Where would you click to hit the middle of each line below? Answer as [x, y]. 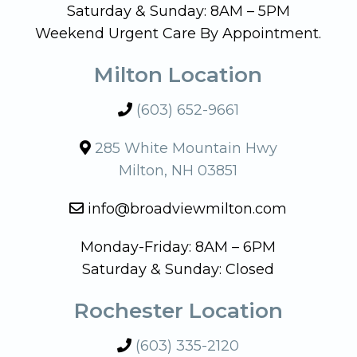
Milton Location [178, 75]
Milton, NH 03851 [178, 170]
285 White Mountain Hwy [186, 148]
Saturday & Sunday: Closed [178, 269]
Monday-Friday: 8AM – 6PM [178, 247]
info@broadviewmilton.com [186, 208]
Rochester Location [178, 310]
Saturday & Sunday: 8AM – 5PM [178, 11]
